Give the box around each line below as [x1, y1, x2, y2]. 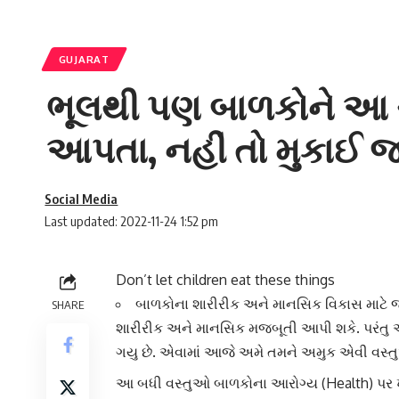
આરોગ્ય [271, 374, 318, 393]
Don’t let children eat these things [116, 271, 335, 289]
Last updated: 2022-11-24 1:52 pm [45, 213, 219, 230]
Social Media [45, 191, 118, 208]
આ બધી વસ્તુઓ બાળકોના [116, 374, 271, 393]
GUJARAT [58, 52, 110, 66]
